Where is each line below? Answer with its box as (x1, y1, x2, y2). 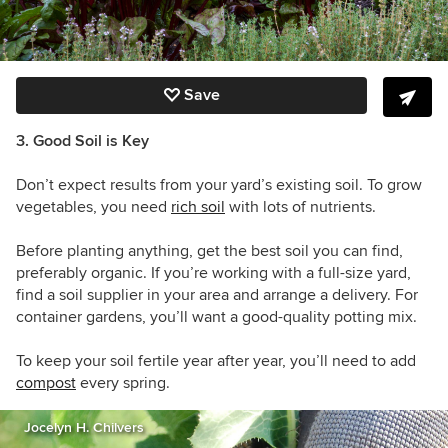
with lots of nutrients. (225, 197, 376, 218)
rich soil (171, 197, 225, 218)
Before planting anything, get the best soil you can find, (16, 241, 403, 262)
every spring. (76, 373, 170, 394)
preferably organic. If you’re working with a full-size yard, (16, 263, 411, 284)
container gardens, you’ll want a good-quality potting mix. (16, 307, 417, 328)
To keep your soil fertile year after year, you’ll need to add (16, 351, 416, 372)
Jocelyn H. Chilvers (24, 419, 144, 437)
